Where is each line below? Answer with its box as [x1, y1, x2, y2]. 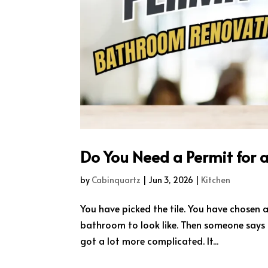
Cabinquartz [92, 173, 141, 185]
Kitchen [201, 173, 231, 185]
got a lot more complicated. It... [80, 233, 219, 247]
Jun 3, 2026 [148, 173, 194, 185]
